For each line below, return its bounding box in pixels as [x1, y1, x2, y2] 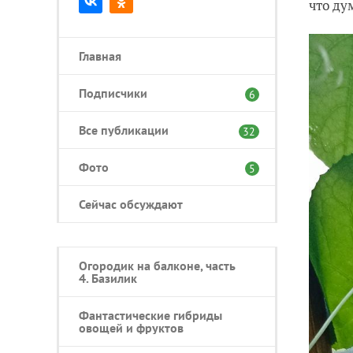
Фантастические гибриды [79, 307, 222, 323]
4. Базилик [79, 270, 137, 286]
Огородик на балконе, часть [79, 258, 236, 273]
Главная [79, 48, 121, 64]
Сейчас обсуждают [79, 196, 183, 212]
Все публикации [79, 122, 169, 138]
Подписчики [79, 85, 147, 101]
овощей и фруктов [79, 320, 184, 336]
